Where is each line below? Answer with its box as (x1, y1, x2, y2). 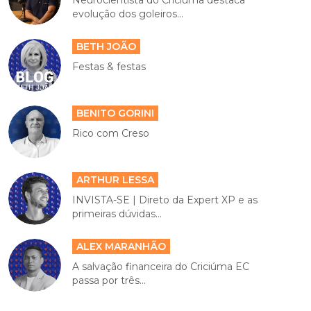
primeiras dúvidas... (72, 207, 162, 220)
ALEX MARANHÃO (76, 239, 167, 253)
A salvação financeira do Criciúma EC (72, 260, 250, 273)
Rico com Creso (72, 126, 150, 140)
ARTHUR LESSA (76, 173, 155, 186)
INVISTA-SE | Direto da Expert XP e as (72, 193, 258, 206)
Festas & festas (72, 60, 146, 73)
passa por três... (72, 274, 146, 287)
